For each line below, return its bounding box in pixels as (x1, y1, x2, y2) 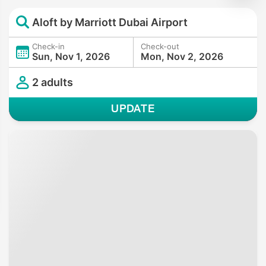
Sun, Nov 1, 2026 (32, 50, 110, 62)
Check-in (32, 41, 65, 51)
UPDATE (110, 101, 156, 116)
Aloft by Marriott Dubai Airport (32, 15, 188, 28)
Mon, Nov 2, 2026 (141, 50, 223, 62)
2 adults (32, 76, 73, 89)
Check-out (141, 41, 179, 51)
